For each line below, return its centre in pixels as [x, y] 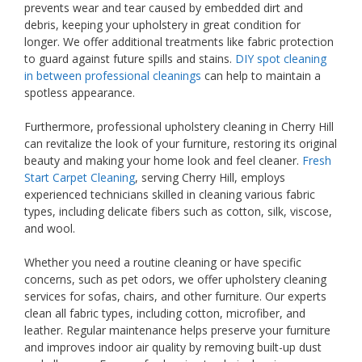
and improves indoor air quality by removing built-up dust [173, 347]
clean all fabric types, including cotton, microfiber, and [165, 313]
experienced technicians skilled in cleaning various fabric [170, 194]
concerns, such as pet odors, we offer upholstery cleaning [175, 279]
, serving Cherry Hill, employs [210, 177]
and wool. [50, 228]
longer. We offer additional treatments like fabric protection [179, 41]
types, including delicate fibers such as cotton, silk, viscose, [178, 211]
